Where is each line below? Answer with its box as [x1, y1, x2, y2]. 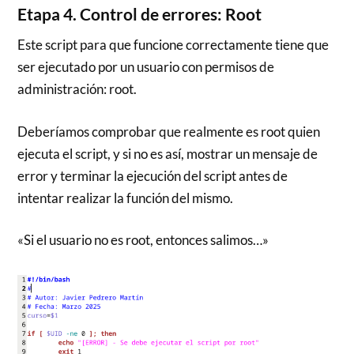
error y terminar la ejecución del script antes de [17, 167, 288, 184]
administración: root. [17, 81, 137, 98]
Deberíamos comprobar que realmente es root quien [17, 122, 321, 140]
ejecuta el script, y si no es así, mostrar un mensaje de [17, 145, 318, 162]
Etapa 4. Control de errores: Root [17, 4, 262, 25]
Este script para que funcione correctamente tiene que [17, 36, 330, 54]
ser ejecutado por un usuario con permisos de [17, 58, 275, 76]
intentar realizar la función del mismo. [17, 189, 234, 206]
